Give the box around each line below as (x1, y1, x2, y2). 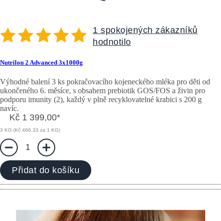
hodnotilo (93, 37, 131, 47)
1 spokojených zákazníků (93, 25, 198, 35)
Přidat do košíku (12, 165, 79, 176)
